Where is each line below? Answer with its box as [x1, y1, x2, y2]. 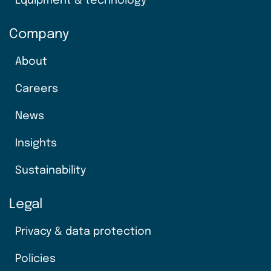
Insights [15, 137, 57, 149]
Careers [15, 83, 58, 94]
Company [9, 27, 69, 41]
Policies [15, 253, 56, 264]
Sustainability [15, 165, 86, 176]
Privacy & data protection [15, 226, 151, 237]
